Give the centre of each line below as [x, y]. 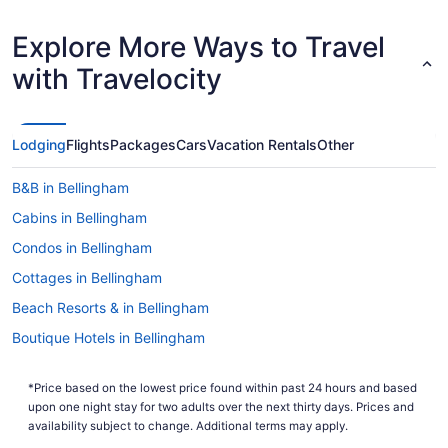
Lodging [39, 144]
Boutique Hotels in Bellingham [108, 337]
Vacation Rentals [262, 144]
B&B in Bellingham [70, 187]
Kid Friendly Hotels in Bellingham [118, 397]
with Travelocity [117, 79]
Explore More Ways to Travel [198, 47]
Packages [143, 144]
